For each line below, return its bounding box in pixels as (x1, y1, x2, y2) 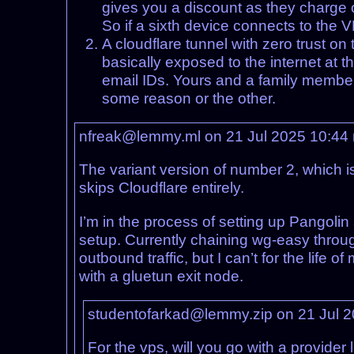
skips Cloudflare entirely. (78, 179, 244, 197)
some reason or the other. (102, 90, 277, 107)
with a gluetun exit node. (78, 267, 243, 284)
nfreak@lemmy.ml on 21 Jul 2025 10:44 (78, 128, 352, 145)
